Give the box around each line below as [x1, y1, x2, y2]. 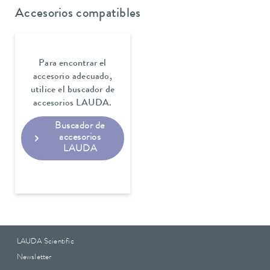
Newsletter [16, 253, 52, 262]
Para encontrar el [39, 59, 107, 69]
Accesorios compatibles [15, 7, 141, 21]
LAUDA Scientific [16, 238, 74, 246]
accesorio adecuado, [33, 72, 112, 83]
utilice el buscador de [30, 86, 115, 96]
